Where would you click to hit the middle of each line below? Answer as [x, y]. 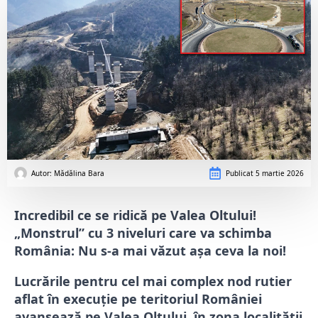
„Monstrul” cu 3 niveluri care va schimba [143, 232]
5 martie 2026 [279, 173]
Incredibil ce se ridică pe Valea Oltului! [135, 215]
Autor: [43, 173]
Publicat [240, 173]
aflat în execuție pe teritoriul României [138, 298]
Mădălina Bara [79, 173]
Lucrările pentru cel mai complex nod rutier [153, 281]
